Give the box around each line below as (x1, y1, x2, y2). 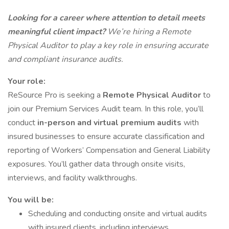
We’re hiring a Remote (105, 26, 191, 37)
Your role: (8, 76, 45, 87)
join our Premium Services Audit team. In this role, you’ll (8, 103, 203, 114)
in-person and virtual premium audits (37, 117, 184, 128)
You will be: (8, 194, 54, 205)
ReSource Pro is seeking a (8, 89, 103, 101)
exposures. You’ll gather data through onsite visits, (8, 158, 185, 170)
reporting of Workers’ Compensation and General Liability (8, 145, 210, 156)
